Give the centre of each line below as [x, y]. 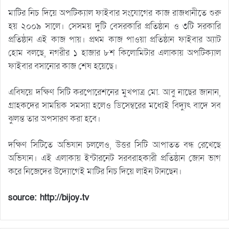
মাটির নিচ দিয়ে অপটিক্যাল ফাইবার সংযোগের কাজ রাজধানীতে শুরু [114, 13]
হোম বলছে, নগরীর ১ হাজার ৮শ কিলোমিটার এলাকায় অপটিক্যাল [114, 53]
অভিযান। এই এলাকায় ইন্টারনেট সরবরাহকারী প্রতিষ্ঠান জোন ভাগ [114, 158]
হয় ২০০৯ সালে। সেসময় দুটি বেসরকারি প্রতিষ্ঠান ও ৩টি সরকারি [114, 27]
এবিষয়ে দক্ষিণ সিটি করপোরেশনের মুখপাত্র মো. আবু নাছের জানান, [114, 93]
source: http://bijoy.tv [49, 198]
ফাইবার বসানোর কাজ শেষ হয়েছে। [63, 66]
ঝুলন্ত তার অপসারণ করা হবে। [54, 119]
